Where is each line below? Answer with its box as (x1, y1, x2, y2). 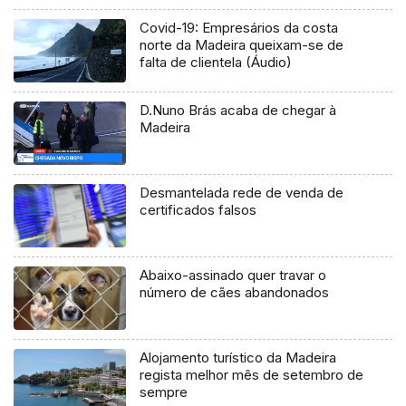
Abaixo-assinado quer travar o (140, 266, 327, 285)
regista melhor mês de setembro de (140, 366, 364, 384)
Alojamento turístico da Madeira (140, 349, 337, 367)
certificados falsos (140, 201, 257, 219)
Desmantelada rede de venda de (140, 184, 344, 202)
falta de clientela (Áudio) (140, 53, 293, 72)
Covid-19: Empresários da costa (140, 19, 339, 37)
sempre (140, 383, 188, 401)
